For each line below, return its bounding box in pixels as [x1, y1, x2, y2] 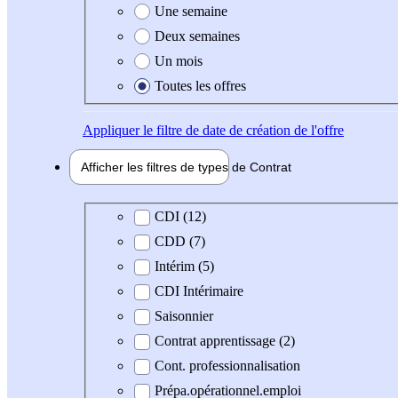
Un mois [155, 52, 203, 68]
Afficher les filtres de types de [81, 159, 250, 174]
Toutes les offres [155, 77, 246, 93]
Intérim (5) [155, 259, 214, 275]
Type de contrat [96, 208, 183, 224]
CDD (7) [155, 234, 205, 250]
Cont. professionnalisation [155, 358, 300, 374]
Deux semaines [155, 28, 240, 44]
